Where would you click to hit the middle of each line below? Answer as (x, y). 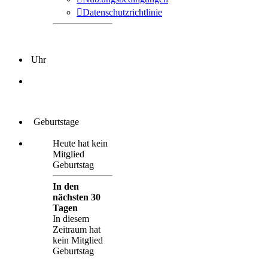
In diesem (71, 218)
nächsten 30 (77, 197)
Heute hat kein (80, 143)
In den (66, 186)
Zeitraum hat (77, 229)
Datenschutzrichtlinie (122, 12)
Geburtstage (54, 121)
